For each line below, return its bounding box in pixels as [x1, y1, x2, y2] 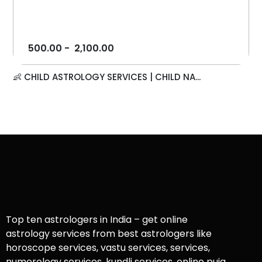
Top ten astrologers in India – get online [6, 213, 188, 227]
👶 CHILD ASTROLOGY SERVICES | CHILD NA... [13, 71, 201, 84]
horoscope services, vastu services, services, [6, 241, 210, 255]
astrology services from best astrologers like [6, 227, 212, 241]
